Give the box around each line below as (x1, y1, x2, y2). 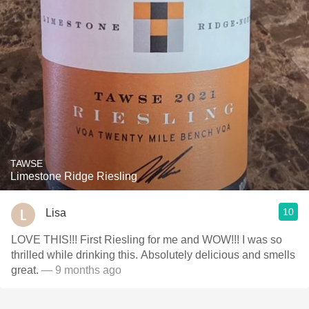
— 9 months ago (39, 264, 121, 276)
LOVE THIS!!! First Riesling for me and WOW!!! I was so (11, 234, 282, 246)
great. (11, 264, 39, 276)
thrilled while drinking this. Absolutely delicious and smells (11, 249, 141, 261)
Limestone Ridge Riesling (10, 170, 137, 182)
